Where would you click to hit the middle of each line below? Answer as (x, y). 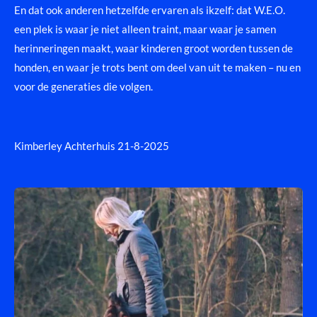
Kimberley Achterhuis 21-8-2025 (92, 145)
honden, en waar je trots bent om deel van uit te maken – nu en (157, 67)
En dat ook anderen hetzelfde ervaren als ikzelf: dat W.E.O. (150, 10)
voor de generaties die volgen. (83, 86)
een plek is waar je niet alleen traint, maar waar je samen (145, 29)
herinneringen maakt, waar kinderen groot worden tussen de (154, 48)
